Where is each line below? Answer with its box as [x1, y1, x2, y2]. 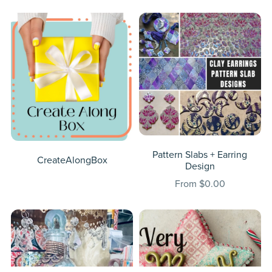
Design [185, 160, 215, 172]
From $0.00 [174, 177, 225, 190]
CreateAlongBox [36, 154, 107, 167]
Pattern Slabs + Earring [152, 148, 248, 161]
